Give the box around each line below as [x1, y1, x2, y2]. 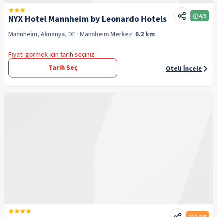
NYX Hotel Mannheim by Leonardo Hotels [8, 13, 167, 25]
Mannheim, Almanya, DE [8, 30, 76, 39]
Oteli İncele [166, 64, 202, 74]
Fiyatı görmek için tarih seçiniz [8, 50, 94, 60]
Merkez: [110, 30, 135, 39]
